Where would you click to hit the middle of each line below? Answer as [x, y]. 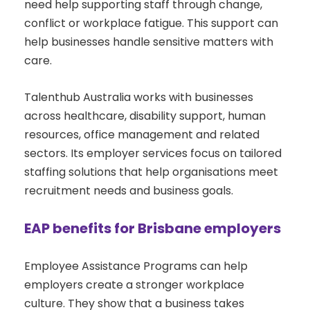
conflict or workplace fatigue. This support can [151, 24]
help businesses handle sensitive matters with [149, 42]
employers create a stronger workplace [134, 285]
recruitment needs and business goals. [129, 191]
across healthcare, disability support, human [145, 116]
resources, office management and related [142, 135]
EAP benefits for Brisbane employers [153, 229]
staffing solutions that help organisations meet [151, 172]
